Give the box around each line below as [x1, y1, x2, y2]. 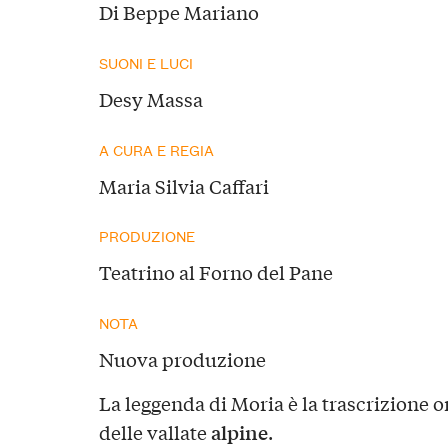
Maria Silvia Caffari [98, 172, 269, 199]
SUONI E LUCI [98, 51, 193, 73]
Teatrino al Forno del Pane [98, 259, 333, 286]
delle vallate [98, 419, 211, 446]
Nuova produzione [98, 346, 266, 373]
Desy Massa [98, 85, 203, 112]
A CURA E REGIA [98, 138, 214, 160]
